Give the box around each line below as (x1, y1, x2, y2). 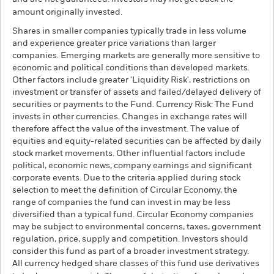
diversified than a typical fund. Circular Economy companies (12, 210, 254, 219)
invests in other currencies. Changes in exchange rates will (12, 113, 247, 121)
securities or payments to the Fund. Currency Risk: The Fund (12, 100, 254, 109)
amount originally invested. (12, 8, 122, 17)
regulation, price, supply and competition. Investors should (12, 235, 248, 243)
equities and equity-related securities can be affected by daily (12, 137, 261, 146)
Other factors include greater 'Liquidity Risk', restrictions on (12, 76, 250, 84)
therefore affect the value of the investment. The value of (12, 125, 239, 133)
